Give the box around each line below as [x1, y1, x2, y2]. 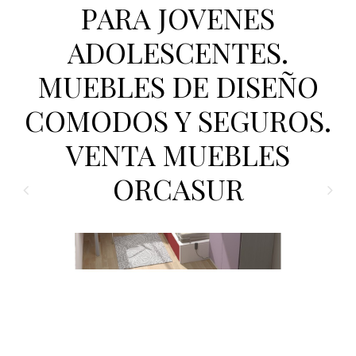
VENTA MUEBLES [66, 135, 290, 173]
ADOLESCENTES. [68, 33, 288, 71]
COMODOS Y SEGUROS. [25, 101, 331, 139]
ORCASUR [112, 169, 244, 207]
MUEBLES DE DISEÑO [37, 67, 319, 105]
